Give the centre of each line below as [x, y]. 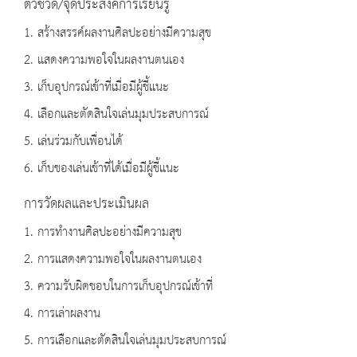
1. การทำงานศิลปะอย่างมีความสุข [103, 233]
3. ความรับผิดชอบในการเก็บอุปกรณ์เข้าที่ [118, 287]
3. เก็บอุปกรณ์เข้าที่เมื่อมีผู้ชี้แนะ [96, 88]
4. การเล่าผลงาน [62, 314]
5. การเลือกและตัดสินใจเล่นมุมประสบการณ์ [125, 341]
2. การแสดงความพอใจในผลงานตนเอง [113, 260]
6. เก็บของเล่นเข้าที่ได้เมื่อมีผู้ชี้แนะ [102, 169]
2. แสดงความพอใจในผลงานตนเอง [104, 61]
